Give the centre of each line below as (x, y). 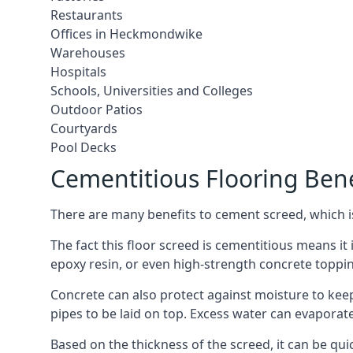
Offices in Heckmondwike (126, 34)
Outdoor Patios (97, 110)
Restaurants (87, 15)
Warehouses (88, 53)
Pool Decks (84, 147)
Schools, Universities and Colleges (152, 91)
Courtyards (84, 128)
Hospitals (78, 72)
